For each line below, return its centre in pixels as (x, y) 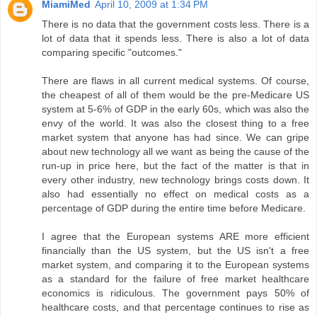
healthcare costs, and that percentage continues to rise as (175, 307)
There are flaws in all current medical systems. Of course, (175, 81)
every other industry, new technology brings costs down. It (175, 180)
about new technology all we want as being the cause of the (175, 152)
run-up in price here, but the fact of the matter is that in (175, 166)
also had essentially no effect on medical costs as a (175, 194)
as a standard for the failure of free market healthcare (175, 279)
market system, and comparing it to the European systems (175, 265)
